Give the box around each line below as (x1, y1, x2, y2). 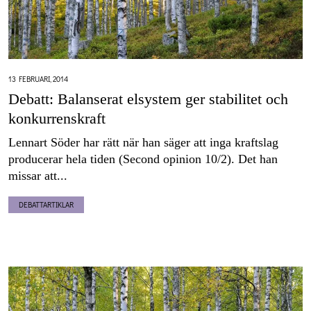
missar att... (8, 169, 67, 183)
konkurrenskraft (8, 110, 106, 128)
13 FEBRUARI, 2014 (8, 74, 68, 85)
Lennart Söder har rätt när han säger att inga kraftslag (8, 135, 278, 150)
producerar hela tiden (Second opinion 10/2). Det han (8, 152, 278, 167)
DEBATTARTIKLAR (19, 199, 74, 210)
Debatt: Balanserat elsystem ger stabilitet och (8, 90, 288, 108)
